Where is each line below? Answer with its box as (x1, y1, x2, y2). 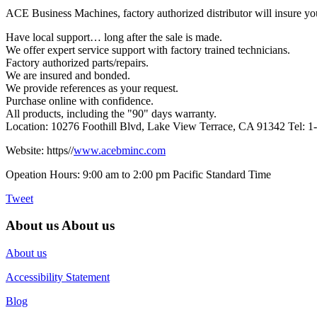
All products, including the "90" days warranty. (6, 107, 217, 120)
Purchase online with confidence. (6, 94, 154, 107)
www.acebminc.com (74, 144, 166, 156)
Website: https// (6, 144, 74, 156)
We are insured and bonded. (6, 69, 130, 81)
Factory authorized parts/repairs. (6, 56, 149, 69)
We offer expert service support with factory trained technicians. (6, 43, 290, 56)
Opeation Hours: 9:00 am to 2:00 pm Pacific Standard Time (6, 168, 271, 180)
